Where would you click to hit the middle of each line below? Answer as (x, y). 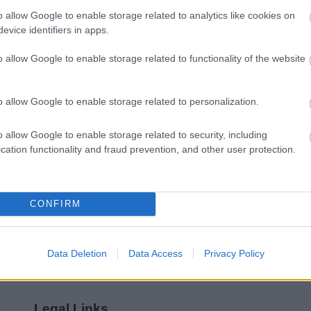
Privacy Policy (234, 253)
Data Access (155, 253)
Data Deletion (77, 253)
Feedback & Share (155, 30)
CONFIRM (55, 204)
